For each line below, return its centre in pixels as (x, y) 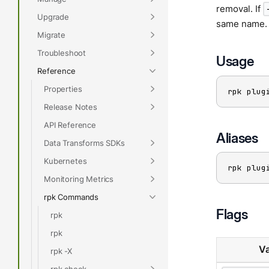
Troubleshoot (62, 53)
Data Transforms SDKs (84, 143)
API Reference (70, 125)
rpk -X (62, 251)
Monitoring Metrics (79, 179)
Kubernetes (65, 161)
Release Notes (71, 107)
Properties (63, 89)
